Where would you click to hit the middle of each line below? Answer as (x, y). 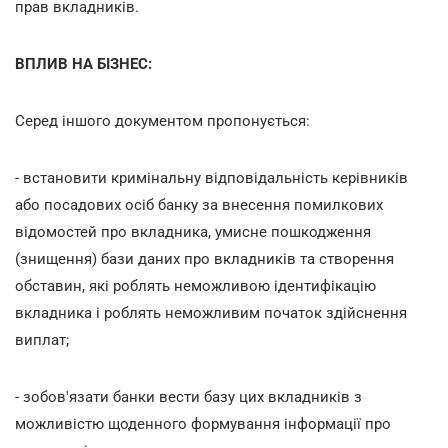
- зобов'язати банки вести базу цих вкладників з (188, 396)
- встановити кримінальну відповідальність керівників (211, 177)
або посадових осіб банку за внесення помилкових (199, 204)
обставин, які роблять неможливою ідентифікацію (195, 285)
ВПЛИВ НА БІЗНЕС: (83, 63)
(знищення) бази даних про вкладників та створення (204, 258)
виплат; (42, 339)
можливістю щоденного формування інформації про (203, 423)
